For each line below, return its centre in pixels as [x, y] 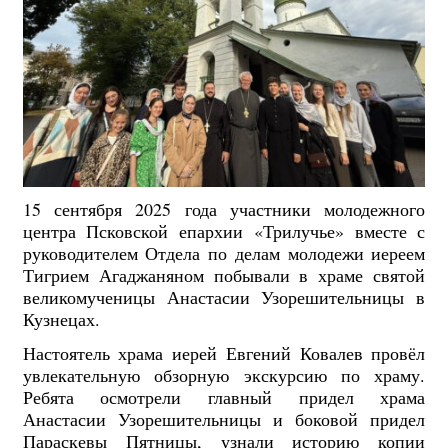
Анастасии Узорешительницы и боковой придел [224, 418]
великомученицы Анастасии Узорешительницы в [224, 297]
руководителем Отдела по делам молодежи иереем [224, 253]
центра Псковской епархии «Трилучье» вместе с [224, 231]
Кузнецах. [61, 319]
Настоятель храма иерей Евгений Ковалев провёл [224, 352]
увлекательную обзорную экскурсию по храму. [224, 374]
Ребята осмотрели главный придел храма [224, 396]
